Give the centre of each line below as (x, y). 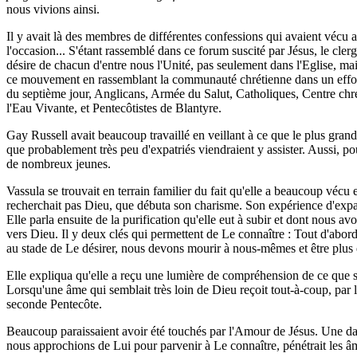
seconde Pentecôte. (54, 304)
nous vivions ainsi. (53, 9)
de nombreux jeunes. (59, 164)
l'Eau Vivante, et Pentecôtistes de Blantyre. (114, 108)
